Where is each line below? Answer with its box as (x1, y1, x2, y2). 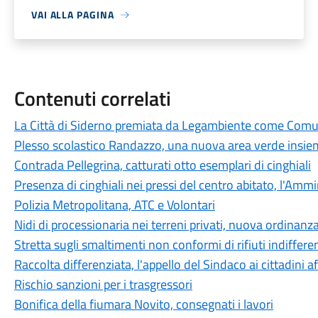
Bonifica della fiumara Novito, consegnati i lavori (13, 295, 273, 314)
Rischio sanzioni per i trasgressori (13, 275, 192, 294)
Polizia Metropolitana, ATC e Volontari (13, 195, 215, 214)
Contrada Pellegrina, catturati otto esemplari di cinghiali (13, 155, 311, 175)
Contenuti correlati (13, 83, 171, 114)
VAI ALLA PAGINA (31, 7, 114, 22)
